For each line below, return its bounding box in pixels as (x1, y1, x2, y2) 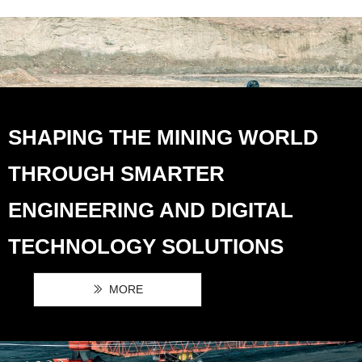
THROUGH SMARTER (8, 162, 225, 186)
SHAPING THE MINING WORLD (8, 125, 318, 149)
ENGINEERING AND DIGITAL (8, 198, 293, 222)
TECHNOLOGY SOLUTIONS (8, 234, 284, 259)
